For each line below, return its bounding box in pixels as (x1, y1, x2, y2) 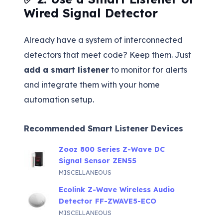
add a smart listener (24, 65, 109, 75)
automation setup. (24, 95, 94, 105)
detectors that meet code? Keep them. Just (24, 50, 191, 60)
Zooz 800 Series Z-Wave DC (59, 144, 165, 154)
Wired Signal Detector (24, 6, 158, 21)
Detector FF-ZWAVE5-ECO (59, 196, 157, 206)
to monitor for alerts (109, 65, 187, 75)
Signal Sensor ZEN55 (59, 156, 137, 165)
